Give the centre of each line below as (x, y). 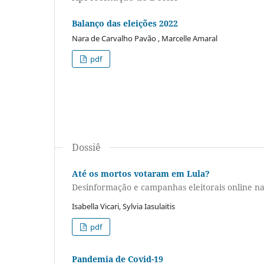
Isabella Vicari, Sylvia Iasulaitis (123, 207)
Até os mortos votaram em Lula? (141, 173)
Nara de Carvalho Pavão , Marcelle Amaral (145, 38)
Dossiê (86, 147)
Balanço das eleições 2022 (125, 23)
